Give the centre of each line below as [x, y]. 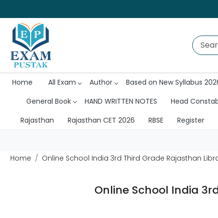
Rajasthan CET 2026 [101, 120]
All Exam [62, 82]
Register [191, 120]
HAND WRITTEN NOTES [121, 101]
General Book [48, 101]
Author [101, 82]
